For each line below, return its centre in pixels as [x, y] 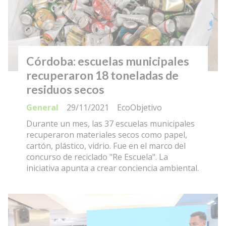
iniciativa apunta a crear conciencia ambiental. [112, 168]
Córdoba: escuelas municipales [108, 61]
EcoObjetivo [139, 108]
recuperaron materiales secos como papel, [107, 135]
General [42, 108]
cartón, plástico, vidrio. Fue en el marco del [106, 146]
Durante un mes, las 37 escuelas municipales [110, 124]
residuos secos [65, 89]
